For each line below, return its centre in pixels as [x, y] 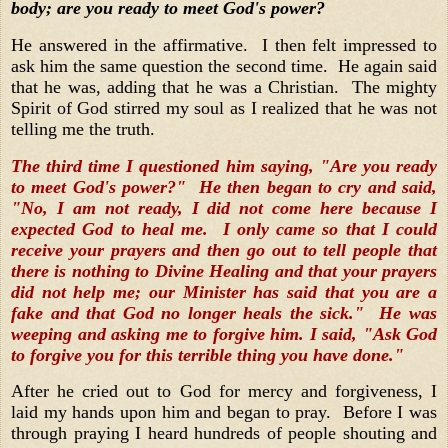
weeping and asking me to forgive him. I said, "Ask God [224, 333]
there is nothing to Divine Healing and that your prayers [224, 270]
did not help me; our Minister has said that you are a [224, 291]
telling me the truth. [88, 128]
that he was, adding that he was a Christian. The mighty [224, 86]
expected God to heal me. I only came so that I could [224, 228]
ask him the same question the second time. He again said [224, 65]
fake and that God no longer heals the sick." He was [224, 312]
